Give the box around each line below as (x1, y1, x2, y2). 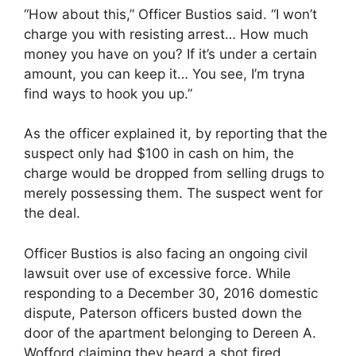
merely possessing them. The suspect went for (24, 185, 323, 202)
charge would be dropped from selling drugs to (24, 165, 324, 182)
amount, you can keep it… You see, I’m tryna (24, 65, 305, 82)
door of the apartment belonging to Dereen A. (24, 324, 316, 341)
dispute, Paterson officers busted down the (24, 304, 302, 321)
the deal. (24, 205, 80, 222)
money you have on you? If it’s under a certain (24, 45, 317, 62)
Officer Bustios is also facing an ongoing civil (24, 245, 308, 261)
